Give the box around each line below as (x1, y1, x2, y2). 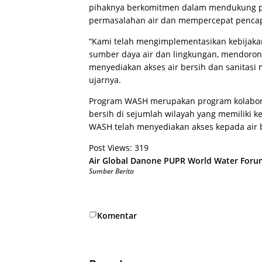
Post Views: (89, 142, 132, 153)
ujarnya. (89, 74, 121, 85)
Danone (130, 154, 161, 166)
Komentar (97, 209, 137, 221)
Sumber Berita (89, 166, 134, 176)
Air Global (89, 154, 128, 166)
